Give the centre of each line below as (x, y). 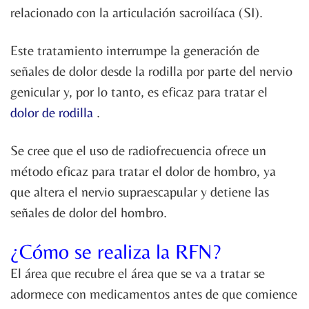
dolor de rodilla (53, 112)
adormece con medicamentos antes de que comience (154, 294)
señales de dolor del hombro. (89, 212)
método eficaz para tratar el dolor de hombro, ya (143, 171)
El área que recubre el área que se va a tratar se (138, 273)
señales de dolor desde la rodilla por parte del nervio (151, 71)
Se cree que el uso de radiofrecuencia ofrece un (138, 150)
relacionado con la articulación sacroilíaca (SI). (137, 12)
